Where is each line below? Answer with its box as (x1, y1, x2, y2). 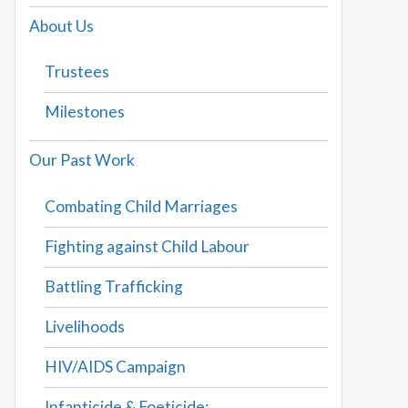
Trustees (45, 62, 110, 82)
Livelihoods (45, 316, 126, 336)
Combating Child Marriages (45, 196, 239, 216)
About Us (29, 15, 94, 36)
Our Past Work (29, 150, 135, 170)
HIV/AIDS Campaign (45, 356, 187, 376)
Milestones (45, 102, 126, 122)
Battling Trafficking (45, 276, 184, 296)
